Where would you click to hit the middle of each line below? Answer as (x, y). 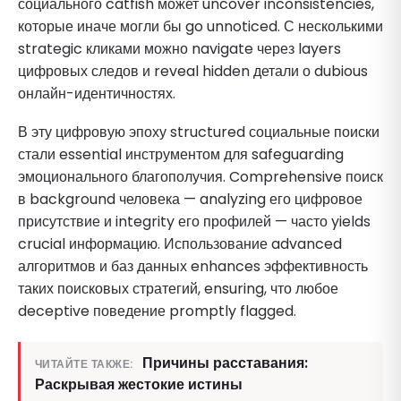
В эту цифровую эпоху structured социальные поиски (199, 132)
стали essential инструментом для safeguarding (181, 154)
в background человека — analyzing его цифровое (190, 199)
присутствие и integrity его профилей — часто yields (194, 221)
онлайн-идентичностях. (97, 93)
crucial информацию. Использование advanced (180, 243)
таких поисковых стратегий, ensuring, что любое (178, 288)
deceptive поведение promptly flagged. (157, 311)
